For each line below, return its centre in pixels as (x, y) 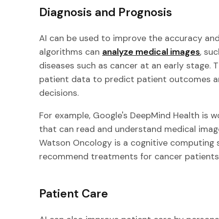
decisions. (59, 93)
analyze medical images (151, 52)
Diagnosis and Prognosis (106, 12)
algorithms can (71, 52)
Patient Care (74, 193)
